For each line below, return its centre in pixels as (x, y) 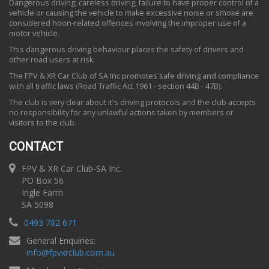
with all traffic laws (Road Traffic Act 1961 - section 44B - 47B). (116, 86)
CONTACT (36, 147)
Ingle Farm (42, 192)
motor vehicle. (34, 33)
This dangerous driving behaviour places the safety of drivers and (126, 50)
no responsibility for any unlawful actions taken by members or (121, 113)
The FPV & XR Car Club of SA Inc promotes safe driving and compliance (134, 76)
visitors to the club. (43, 123)
